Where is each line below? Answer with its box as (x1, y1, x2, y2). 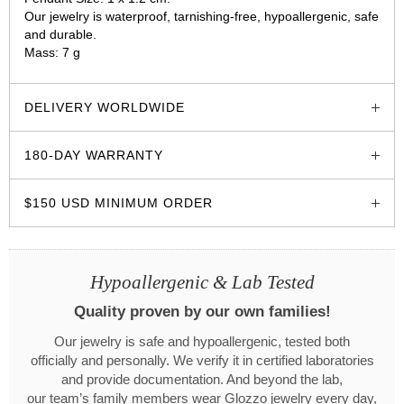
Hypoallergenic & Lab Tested (89, 271, 315, 293)
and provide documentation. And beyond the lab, (61, 372, 343, 387)
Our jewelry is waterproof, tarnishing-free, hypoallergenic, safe (24, 8, 379, 23)
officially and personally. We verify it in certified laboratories (30, 353, 374, 368)
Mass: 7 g (24, 44, 80, 60)
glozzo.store (24, 62, 94, 78)
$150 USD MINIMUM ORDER (24, 195, 213, 210)
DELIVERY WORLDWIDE (24, 99, 185, 115)
